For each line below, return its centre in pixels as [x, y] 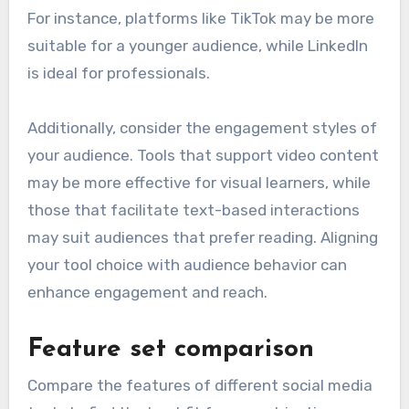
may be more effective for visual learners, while [199, 182]
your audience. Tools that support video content [203, 155]
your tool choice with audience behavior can [187, 264]
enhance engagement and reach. [147, 292]
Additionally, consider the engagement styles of [202, 127]
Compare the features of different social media [199, 386]
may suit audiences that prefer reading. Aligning [202, 237]
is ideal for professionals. [118, 73]
